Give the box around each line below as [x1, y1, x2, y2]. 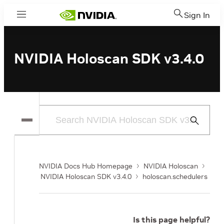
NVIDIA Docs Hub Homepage [39, 161, 132, 170]
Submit [188, 116, 209, 124]
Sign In [184, 10, 210, 20]
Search [188, 128, 209, 136]
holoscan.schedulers [142, 172, 207, 181]
